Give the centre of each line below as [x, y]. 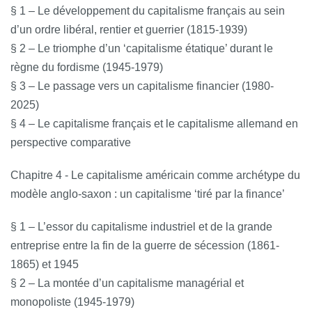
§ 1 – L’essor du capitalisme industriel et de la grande [141, 226]
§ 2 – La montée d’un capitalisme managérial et [127, 283]
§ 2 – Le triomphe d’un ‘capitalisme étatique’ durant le [142, 48]
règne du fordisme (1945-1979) [87, 67]
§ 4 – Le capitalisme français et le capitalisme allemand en [154, 123]
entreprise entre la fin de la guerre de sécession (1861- [145, 245]
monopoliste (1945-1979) [72, 302]
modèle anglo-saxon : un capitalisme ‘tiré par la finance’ [148, 194]
